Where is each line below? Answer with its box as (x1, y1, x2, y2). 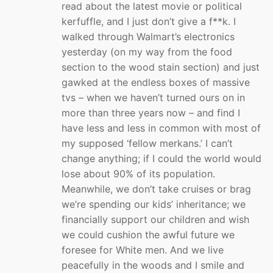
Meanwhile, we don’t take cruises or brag (62, 183, 251, 196)
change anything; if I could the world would (62, 152, 261, 165)
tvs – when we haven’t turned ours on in (62, 91, 245, 104)
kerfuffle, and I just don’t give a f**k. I (62, 15, 236, 28)
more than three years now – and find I (62, 107, 240, 119)
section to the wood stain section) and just (62, 61, 260, 74)
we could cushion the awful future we (62, 229, 235, 241)
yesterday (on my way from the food (62, 46, 232, 58)
